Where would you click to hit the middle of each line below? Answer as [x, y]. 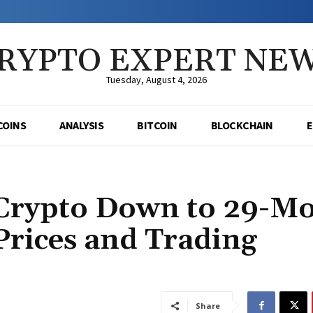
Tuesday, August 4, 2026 [156, 80]
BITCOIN [157, 125]
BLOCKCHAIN [242, 125]
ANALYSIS [81, 125]
